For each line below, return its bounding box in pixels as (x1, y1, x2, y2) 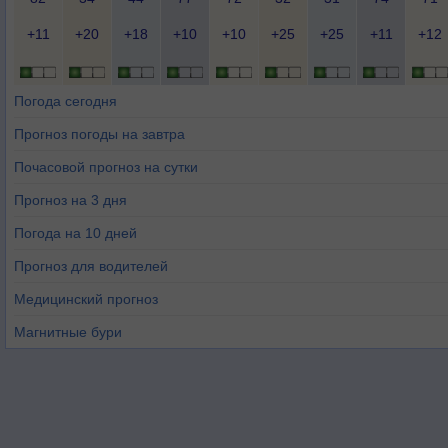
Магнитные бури (14, 324, 122, 340)
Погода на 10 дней (14, 225, 137, 241)
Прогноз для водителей (14, 258, 168, 274)
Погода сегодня (14, 93, 117, 109)
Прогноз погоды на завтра (14, 126, 185, 142)
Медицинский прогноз (14, 291, 158, 307)
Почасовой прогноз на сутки (14, 159, 198, 175)
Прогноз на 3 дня (14, 192, 127, 208)
